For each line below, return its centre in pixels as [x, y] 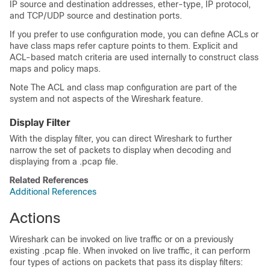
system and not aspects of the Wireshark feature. [106, 99]
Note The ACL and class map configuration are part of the [123, 87]
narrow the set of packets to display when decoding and [121, 150]
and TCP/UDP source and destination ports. [96, 16]
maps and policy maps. [55, 69]
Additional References [53, 192]
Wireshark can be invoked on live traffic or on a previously [121, 239]
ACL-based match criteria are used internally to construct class [134, 57]
